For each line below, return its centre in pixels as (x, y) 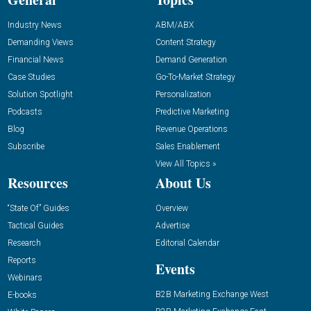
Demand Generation (191, 60)
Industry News (35, 25)
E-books (23, 295)
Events (175, 269)
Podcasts (25, 112)
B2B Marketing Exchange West (212, 295)
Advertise (173, 226)
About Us (183, 183)
